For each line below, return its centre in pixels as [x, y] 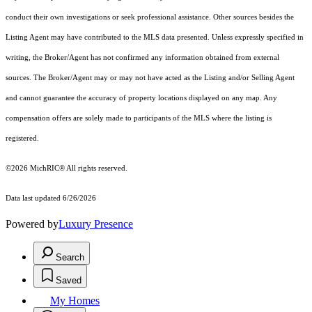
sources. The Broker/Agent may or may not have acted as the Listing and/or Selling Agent [150, 77]
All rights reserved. [96, 168]
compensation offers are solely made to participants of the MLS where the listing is [139, 118]
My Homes [75, 300]
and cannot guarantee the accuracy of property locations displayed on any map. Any [141, 97]
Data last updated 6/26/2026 [51, 198]
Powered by [32, 224]
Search [70, 257]
